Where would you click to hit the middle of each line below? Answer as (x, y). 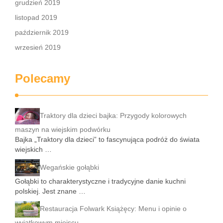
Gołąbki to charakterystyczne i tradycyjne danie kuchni (100, 181)
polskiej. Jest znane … (50, 191)
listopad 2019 (36, 17)
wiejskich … (33, 150)
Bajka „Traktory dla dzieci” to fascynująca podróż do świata (107, 140)
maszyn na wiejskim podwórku (63, 130)
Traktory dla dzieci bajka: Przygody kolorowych (113, 116)
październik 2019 (42, 32)
